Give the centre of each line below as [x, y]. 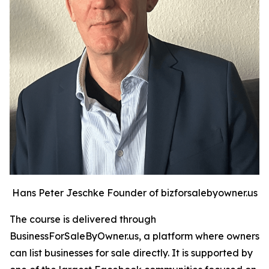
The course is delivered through [83, 219]
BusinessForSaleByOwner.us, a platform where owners [134, 236]
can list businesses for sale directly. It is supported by [131, 253]
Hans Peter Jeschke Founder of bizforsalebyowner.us [134, 193]
